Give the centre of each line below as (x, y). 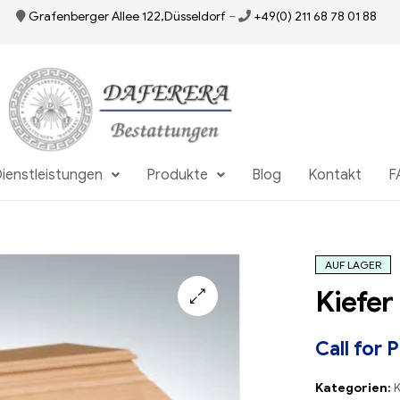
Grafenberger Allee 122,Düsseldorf (128, 16)
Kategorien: (354, 388)
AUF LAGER (353, 265)
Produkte (177, 175)
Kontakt (334, 175)
